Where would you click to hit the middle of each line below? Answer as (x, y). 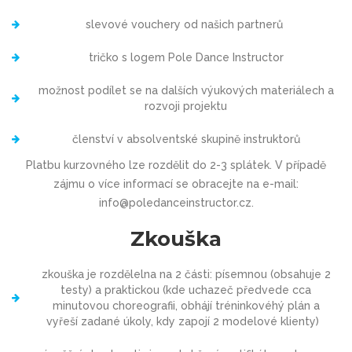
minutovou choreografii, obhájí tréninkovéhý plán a (186, 306)
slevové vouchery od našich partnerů (186, 24)
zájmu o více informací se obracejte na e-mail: (176, 184)
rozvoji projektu (186, 106)
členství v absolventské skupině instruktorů (186, 139)
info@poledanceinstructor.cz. (176, 203)
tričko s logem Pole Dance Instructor (186, 57)
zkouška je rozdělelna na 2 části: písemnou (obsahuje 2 (186, 274)
